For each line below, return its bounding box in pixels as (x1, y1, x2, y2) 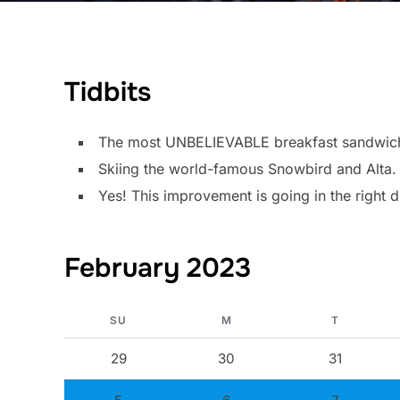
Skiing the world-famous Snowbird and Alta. (98, 160, 396, 178)
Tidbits (64, 75, 151, 109)
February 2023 (64, 251, 251, 285)
